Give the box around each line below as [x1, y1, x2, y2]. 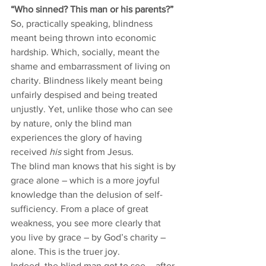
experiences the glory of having [11, 132, 144, 142]
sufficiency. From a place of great [11, 204, 151, 214]
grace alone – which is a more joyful [11, 175, 162, 185]
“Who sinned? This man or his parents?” [11, 4, 176, 14]
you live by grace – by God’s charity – [11, 232, 168, 242]
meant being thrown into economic [11, 33, 159, 43]
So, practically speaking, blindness [11, 18, 155, 28]
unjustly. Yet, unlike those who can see [11, 104, 175, 114]
